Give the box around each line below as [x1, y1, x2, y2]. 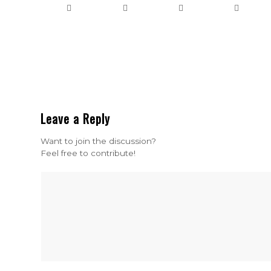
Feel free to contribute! [41, 148, 135, 158]
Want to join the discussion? [41, 136, 156, 146]
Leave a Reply [41, 109, 110, 128]
